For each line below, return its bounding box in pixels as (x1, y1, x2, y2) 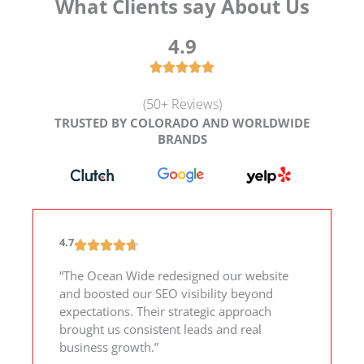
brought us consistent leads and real (59, 321, 262, 338)
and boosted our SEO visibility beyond (59, 285, 273, 302)
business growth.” (59, 339, 158, 356)
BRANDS (157, 130, 207, 147)
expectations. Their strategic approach (59, 303, 271, 320)
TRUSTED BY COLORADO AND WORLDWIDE (54, 114, 310, 131)
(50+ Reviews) (142, 94, 222, 113)
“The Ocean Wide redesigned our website (59, 267, 288, 284)
